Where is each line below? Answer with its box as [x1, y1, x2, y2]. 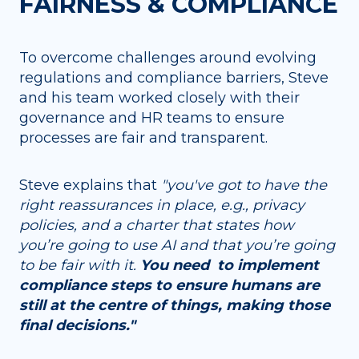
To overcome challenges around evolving [19, 49, 317, 67]
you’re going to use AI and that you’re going [19, 236, 335, 254]
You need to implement [140, 256, 319, 274]
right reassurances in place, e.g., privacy [19, 196, 305, 214]
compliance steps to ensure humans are [19, 276, 320, 294]
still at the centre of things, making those [19, 296, 330, 314]
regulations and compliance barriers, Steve [19, 69, 329, 87]
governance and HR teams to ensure [19, 109, 284, 127]
